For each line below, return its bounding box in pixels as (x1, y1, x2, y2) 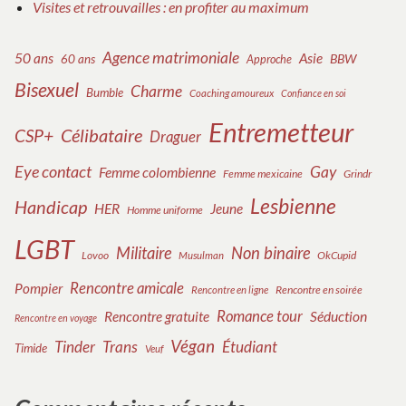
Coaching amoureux (189, 87, 274, 100)
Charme (130, 82, 182, 101)
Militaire (116, 243, 171, 264)
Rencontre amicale (70, 278, 184, 298)
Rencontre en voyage (14, 312, 97, 324)
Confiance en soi (281, 87, 346, 100)
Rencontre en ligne (191, 284, 268, 296)
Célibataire (61, 124, 142, 147)
